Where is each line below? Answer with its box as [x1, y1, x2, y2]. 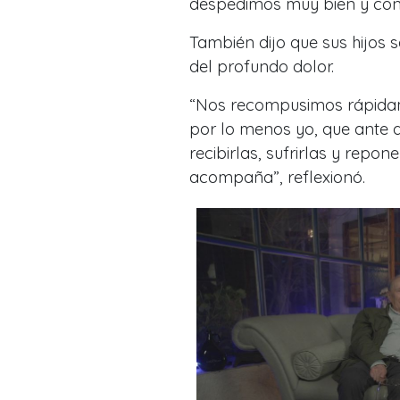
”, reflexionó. [273, 167, 365, 188]
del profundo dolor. [189, 56, 334, 78]
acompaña [189, 167, 273, 188]
